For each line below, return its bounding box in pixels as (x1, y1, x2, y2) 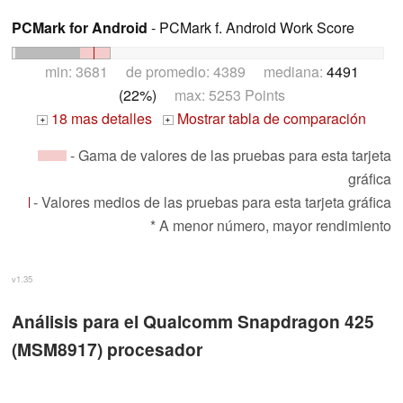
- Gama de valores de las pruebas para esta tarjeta (67, 145, 391, 166)
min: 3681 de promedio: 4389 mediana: (44, 61, 327, 83)
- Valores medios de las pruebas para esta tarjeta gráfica (30, 192, 391, 213)
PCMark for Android (12, 17, 148, 39)
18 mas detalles (48, 108, 152, 130)
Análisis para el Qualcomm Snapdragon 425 (12, 309, 374, 335)
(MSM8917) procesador (12, 336, 202, 363)
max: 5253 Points (156, 85, 285, 106)
